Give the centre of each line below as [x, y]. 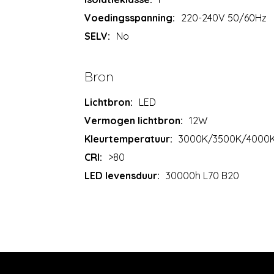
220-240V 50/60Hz [224, 17]
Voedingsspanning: [130, 17]
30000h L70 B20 [203, 175]
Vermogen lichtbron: [134, 120]
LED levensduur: [122, 175]
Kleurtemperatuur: [129, 139]
